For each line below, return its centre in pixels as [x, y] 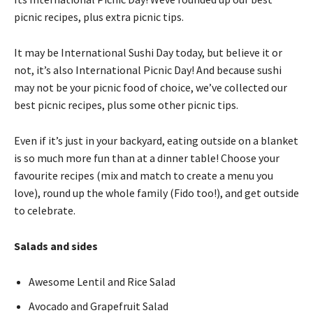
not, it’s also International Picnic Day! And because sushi [148, 70]
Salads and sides [56, 246]
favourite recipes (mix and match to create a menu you [144, 175]
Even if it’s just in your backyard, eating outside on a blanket [156, 140]
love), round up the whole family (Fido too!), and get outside [156, 192]
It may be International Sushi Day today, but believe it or [148, 52]
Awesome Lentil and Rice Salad [102, 281]
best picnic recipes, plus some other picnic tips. [126, 104]
